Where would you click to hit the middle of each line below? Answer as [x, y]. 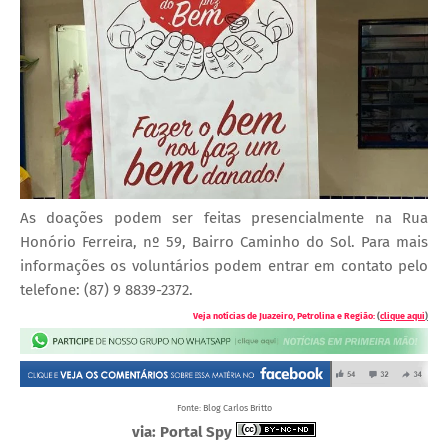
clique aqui [402, 316]
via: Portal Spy [182, 432]
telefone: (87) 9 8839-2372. [106, 290]
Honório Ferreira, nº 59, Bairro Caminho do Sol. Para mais [224, 242]
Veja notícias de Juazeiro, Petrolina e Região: [284, 316]
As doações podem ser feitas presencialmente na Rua [224, 218]
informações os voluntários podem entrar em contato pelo [224, 266]
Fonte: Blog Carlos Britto [224, 408]
